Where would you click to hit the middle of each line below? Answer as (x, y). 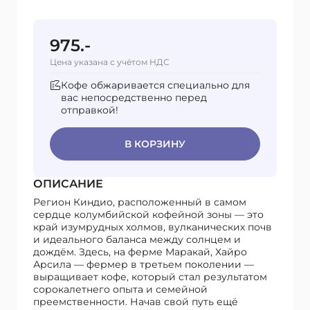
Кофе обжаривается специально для (155, 85)
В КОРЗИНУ (155, 144)
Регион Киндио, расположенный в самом (140, 202)
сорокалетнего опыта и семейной (120, 290)
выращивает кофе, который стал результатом (150, 277)
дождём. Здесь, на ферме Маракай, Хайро (140, 252)
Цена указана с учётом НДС (110, 62)
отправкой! (90, 110)
